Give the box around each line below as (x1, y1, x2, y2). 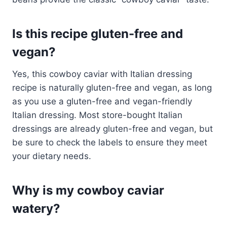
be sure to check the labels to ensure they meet (12, 137, 207, 147)
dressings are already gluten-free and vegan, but (12, 123, 213, 134)
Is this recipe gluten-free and (12, 26, 183, 41)
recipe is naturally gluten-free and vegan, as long (12, 82, 212, 93)
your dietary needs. (12, 150, 91, 161)
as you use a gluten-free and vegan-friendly (12, 96, 192, 106)
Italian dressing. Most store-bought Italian (12, 109, 182, 120)
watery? (12, 201, 60, 216)
